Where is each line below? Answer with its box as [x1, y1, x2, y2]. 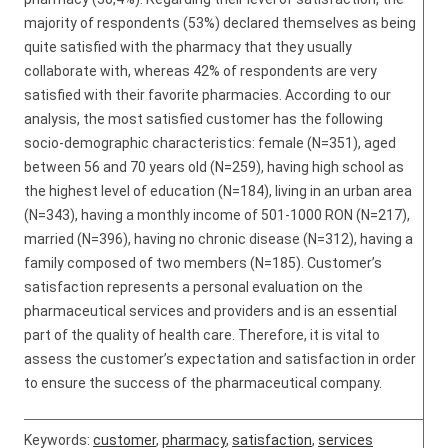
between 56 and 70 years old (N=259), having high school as [24, 159, 404, 175]
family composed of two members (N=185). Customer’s [24, 255, 382, 271]
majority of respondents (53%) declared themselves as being [24, 15, 416, 31]
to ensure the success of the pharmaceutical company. [24, 375, 382, 391]
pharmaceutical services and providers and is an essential [24, 303, 397, 319]
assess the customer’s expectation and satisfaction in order [24, 351, 416, 367]
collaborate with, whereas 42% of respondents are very [24, 63, 377, 79]
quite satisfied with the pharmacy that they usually [24, 39, 352, 55]
